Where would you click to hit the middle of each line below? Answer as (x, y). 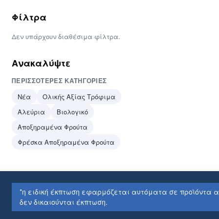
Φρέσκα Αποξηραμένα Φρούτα (66, 142)
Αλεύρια (31, 112)
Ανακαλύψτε (41, 63)
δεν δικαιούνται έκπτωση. (64, 202)
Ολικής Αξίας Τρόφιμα (79, 97)
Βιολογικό (72, 112)
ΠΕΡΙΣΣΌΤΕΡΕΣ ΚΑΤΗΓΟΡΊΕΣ (59, 80)
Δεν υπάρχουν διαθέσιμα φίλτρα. (66, 36)
